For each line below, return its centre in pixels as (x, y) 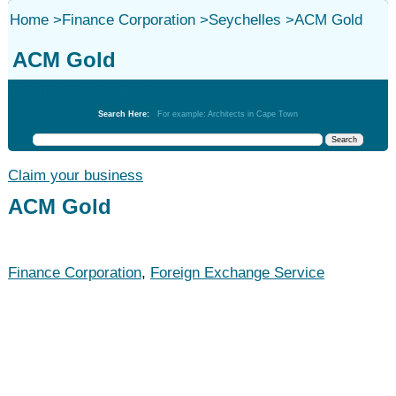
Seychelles (244, 20)
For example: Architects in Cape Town (227, 114)
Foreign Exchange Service (237, 273)
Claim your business (75, 175)
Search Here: (127, 114)
